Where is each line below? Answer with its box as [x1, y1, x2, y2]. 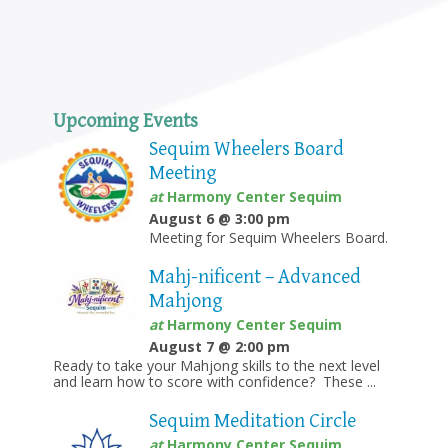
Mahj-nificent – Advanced [148, 265, 361, 289]
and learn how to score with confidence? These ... [52, 371, 376, 391]
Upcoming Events [52, 109, 198, 133]
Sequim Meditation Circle [148, 409, 356, 433]
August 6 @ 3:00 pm [148, 208, 290, 228]
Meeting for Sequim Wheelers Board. [148, 227, 388, 247]
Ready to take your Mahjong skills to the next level [52, 355, 380, 375]
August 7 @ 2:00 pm [148, 336, 290, 356]
